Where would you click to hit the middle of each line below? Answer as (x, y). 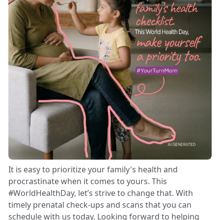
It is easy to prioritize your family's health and (93, 169)
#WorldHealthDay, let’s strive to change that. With (101, 193)
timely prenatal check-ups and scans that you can (100, 205)
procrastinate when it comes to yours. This (88, 181)
